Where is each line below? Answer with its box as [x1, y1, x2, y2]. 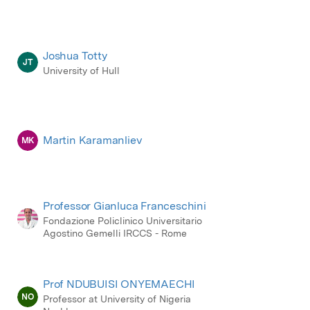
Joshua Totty [43, 48, 107, 62]
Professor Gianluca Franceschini [43, 199, 206, 212]
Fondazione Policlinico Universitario [43, 215, 202, 226]
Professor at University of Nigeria [43, 293, 191, 304]
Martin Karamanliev [43, 133, 143, 147]
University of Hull [43, 64, 120, 76]
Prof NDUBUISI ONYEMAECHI [43, 277, 196, 291]
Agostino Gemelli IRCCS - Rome [43, 227, 187, 239]
